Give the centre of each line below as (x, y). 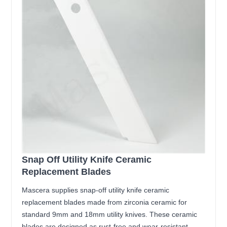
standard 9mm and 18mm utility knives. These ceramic (110, 214)
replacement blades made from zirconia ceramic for (105, 202)
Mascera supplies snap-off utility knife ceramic (96, 190)
